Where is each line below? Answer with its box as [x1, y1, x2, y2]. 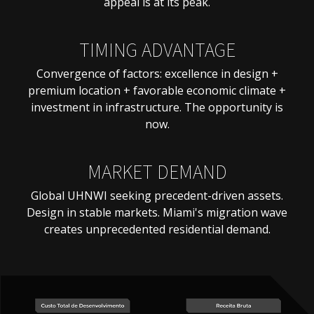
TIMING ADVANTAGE [78, 36, 235, 62]
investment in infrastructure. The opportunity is [31, 100, 283, 116]
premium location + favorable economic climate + [28, 83, 286, 99]
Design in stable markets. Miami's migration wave [27, 205, 287, 221]
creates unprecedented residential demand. [43, 221, 271, 238]
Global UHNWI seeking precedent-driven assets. [31, 188, 283, 204]
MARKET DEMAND [87, 158, 227, 184]
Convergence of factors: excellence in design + [36, 66, 278, 82]
